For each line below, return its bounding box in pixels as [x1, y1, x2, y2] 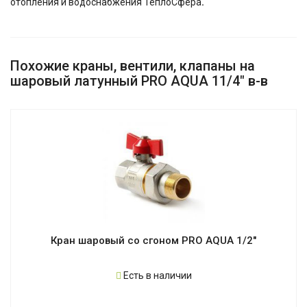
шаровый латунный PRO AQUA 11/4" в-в [10, 73, 268, 90]
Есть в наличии [121, 270, 192, 282]
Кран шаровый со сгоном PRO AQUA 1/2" [51, 234, 256, 247]
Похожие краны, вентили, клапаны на [10, 58, 255, 75]
